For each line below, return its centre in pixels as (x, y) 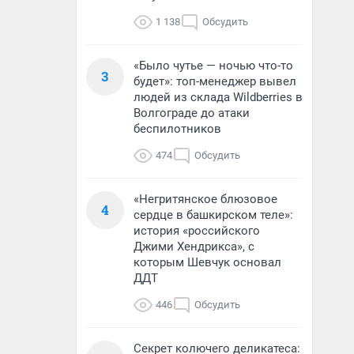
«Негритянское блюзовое (205, 199)
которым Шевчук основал (207, 262)
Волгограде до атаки (192, 113)
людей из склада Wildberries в (218, 97)
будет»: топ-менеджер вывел (215, 81)
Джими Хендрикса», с (194, 247)
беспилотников (177, 129)
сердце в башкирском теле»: (213, 215)
